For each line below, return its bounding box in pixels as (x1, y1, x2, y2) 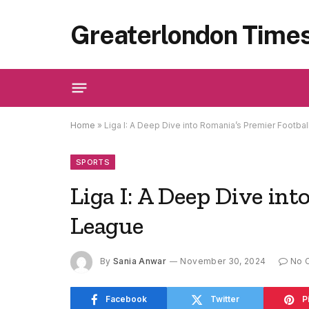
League (70, 211, 143, 240)
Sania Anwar (113, 256, 167, 267)
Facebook (105, 294, 147, 304)
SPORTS (76, 157, 110, 167)
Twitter (210, 294, 239, 304)
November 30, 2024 (180, 256, 266, 267)
